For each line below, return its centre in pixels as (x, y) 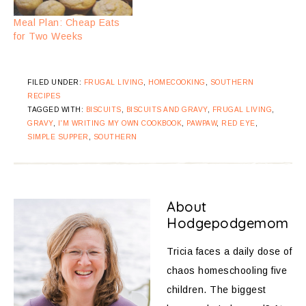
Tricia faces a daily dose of (229, 251)
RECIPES (44, 96)
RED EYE (238, 123)
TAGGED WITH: (57, 109)
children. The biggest (217, 289)
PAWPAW (201, 123)
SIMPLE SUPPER (58, 137)
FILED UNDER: (56, 82)
